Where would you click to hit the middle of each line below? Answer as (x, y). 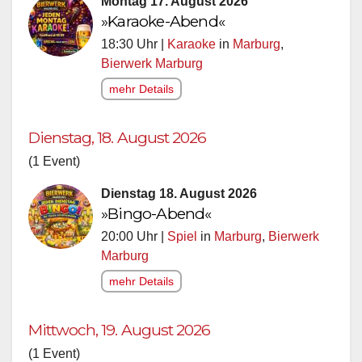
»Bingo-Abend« (156, 213)
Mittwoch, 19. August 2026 (119, 329)
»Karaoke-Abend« (163, 21)
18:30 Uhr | (134, 44)
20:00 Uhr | (134, 236)
